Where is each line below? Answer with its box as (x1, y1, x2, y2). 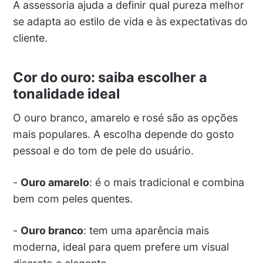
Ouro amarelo (20, 176, 89, 188)
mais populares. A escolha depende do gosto (12, 127, 234, 140)
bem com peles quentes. (12, 192, 133, 205)
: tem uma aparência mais (83, 224, 209, 237)
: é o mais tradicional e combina (89, 176, 244, 188)
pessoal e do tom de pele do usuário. (12, 144, 194, 157)
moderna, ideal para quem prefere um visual (12, 240, 229, 253)
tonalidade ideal (12, 85, 120, 102)
